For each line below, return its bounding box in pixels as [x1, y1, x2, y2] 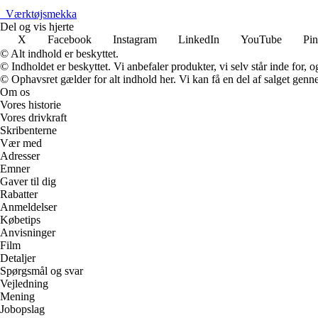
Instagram [113, 33, 157, 45]
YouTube [241, 33, 282, 45]
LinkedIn [178, 33, 219, 45]
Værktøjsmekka [6, 7, 77, 20]
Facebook [48, 33, 92, 45]
